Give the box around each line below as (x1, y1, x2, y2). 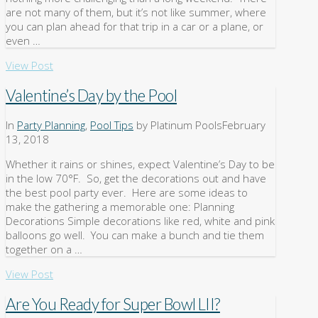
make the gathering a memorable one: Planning (6, 199, 234, 214)
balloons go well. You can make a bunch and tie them (6, 228, 264, 243)
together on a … (6, 242, 82, 257)
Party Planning (17, 118, 85, 133)
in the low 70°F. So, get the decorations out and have (6, 171, 266, 186)
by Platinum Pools (133, 118, 222, 133)
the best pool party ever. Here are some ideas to (6, 185, 248, 200)
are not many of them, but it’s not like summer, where (6, 5, 266, 20)
